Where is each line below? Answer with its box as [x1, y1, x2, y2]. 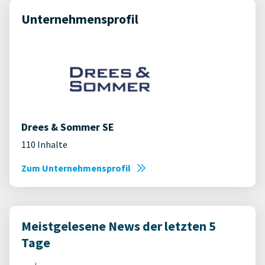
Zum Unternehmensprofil [21, 161, 131, 174]
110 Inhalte [21, 138, 67, 150]
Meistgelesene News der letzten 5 [21, 217, 216, 234]
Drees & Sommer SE [21, 119, 114, 134]
